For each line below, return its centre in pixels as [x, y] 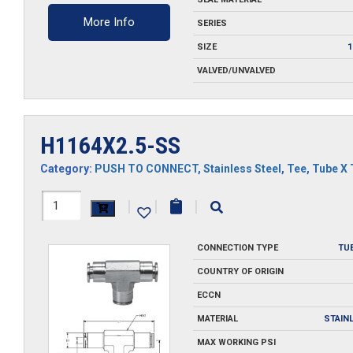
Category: [67, 169]
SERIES [212, 23]
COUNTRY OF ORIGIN [240, 272]
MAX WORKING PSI [236, 343]
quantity [67, 260]
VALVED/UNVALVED [236, 70]
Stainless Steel [242, 169]
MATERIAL [217, 319]
